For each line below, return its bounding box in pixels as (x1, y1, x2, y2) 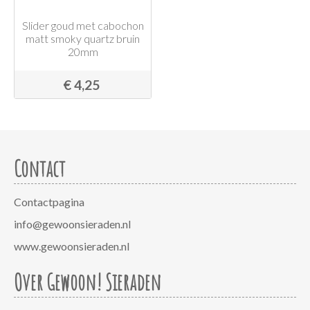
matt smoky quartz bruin (26, 31, 140, 45)
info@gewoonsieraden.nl (14, 217, 131, 230)
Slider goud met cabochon (21, 18, 144, 32)
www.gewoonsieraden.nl (14, 239, 129, 253)
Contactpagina (14, 195, 84, 208)
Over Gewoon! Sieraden (14, 268, 161, 296)
